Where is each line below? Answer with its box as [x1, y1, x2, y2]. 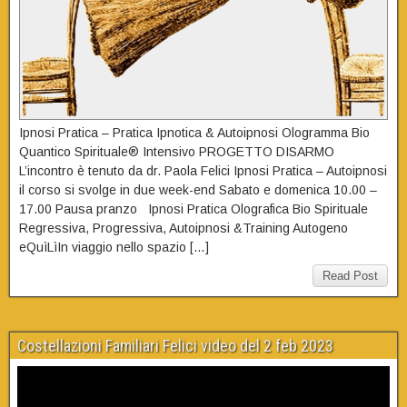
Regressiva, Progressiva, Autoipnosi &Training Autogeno [19, 221, 348, 236]
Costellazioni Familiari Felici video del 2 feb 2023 [17, 336, 333, 356]
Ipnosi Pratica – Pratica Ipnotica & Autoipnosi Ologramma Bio [19, 125, 370, 141]
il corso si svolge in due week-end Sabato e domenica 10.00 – [19, 183, 377, 198]
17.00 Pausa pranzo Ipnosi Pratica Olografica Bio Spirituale [19, 202, 368, 217]
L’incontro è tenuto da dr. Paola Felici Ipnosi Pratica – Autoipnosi [19, 164, 387, 179]
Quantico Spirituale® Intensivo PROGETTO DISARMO [19, 144, 334, 160]
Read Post [323, 269, 378, 283]
